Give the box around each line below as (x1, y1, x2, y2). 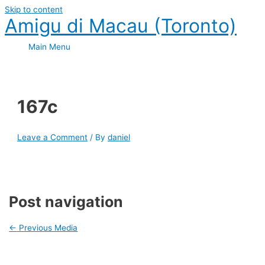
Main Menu (28, 42, 70, 51)
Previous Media (17, 223, 78, 233)
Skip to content (5, 5, 63, 14)
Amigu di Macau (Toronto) (5, 14, 237, 37)
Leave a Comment (17, 132, 88, 142)
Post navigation (9, 193, 124, 211)
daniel (108, 132, 131, 142)
